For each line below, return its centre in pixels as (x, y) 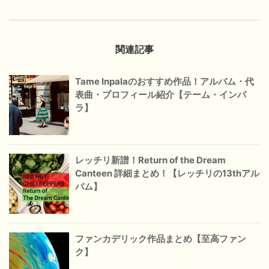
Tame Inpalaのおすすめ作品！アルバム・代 (165, 82)
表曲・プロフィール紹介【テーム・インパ (161, 95)
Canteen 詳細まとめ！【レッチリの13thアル (167, 174)
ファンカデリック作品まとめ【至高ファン (161, 239)
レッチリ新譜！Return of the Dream (150, 160)
